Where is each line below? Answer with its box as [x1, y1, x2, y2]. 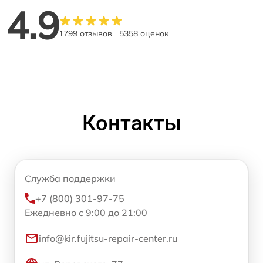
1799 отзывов [59, 28, 112, 39]
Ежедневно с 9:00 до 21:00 [25, 207, 147, 218]
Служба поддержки [25, 173, 116, 184]
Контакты [82, 111, 181, 136]
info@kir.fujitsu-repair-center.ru [39, 232, 177, 244]
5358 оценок [119, 28, 169, 39]
